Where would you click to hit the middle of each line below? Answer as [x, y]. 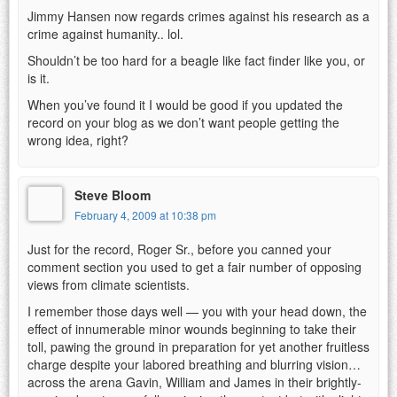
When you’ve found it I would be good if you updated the [185, 104]
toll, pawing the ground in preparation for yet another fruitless [198, 346]
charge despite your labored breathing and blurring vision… [194, 364]
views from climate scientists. [109, 284]
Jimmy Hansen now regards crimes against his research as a [198, 16]
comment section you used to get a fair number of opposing [195, 266]
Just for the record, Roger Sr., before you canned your [179, 249]
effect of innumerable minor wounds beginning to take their [192, 328]
